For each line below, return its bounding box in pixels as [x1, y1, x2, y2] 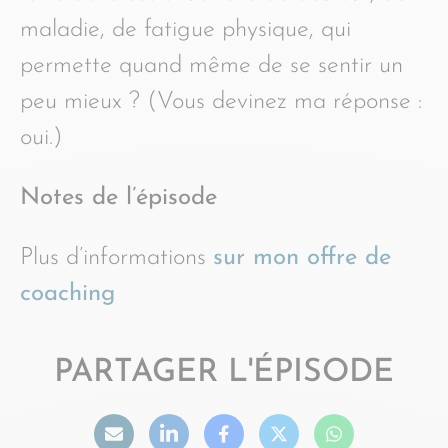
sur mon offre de [213, 246, 391, 270]
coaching [20, 282, 115, 306]
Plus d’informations [20, 246, 213, 270]
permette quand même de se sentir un [20, 54, 403, 78]
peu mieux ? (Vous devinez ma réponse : [20, 90, 422, 114]
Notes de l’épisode [20, 186, 217, 210]
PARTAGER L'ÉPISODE [54, 357, 394, 389]
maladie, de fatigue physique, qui [20, 18, 351, 42]
